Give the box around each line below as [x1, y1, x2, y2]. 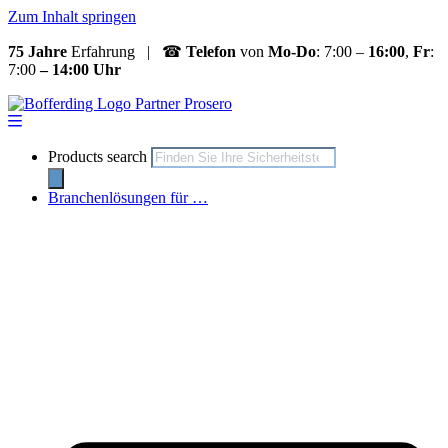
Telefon [186, 43, 240, 60]
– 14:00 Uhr [40, 61, 121, 78]
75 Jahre [8, 43, 67, 60]
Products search [48, 148, 151, 165]
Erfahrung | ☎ [67, 43, 186, 60]
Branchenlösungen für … [48, 189, 208, 206]
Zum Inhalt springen [8, 8, 136, 25]
